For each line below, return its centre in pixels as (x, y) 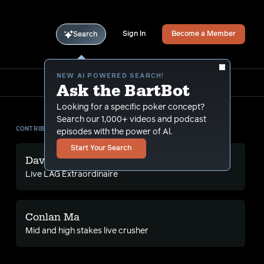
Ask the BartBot (123, 91)
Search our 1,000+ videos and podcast (131, 120)
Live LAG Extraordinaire (71, 174)
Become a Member (204, 34)
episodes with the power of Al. (114, 132)
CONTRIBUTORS (42, 129)
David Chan (54, 161)
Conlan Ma (52, 217)
